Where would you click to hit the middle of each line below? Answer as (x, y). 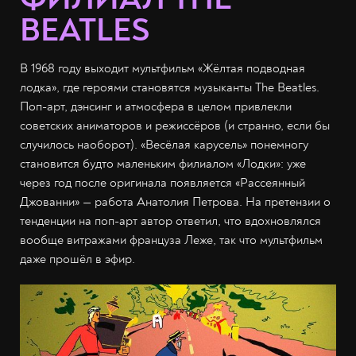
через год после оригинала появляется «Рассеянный (163, 183)
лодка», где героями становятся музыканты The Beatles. (170, 88)
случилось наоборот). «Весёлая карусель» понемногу (164, 145)
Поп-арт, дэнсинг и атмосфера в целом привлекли (156, 107)
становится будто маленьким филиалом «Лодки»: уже (163, 164)
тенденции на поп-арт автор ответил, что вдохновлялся (170, 221)
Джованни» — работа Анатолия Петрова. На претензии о (175, 202)
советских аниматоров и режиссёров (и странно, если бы (175, 126)
